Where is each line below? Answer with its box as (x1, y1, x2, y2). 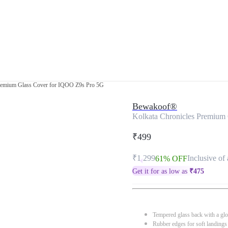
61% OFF (155, 154, 187, 163)
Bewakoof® (132, 101, 177, 111)
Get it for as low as (132, 167, 189, 175)
